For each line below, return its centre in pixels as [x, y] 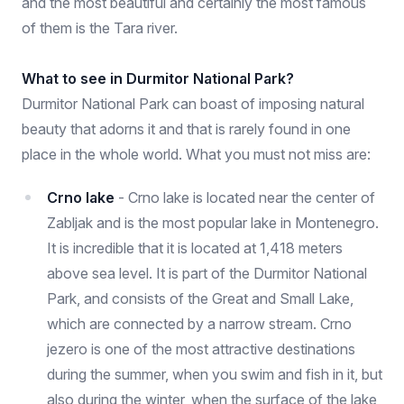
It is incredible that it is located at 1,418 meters [195, 248]
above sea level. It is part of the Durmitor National [207, 273]
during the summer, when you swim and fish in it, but [215, 374]
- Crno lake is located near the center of [245, 197]
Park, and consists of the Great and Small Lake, [200, 298]
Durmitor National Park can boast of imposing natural [193, 104]
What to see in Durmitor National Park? [158, 78]
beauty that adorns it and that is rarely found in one [186, 129]
